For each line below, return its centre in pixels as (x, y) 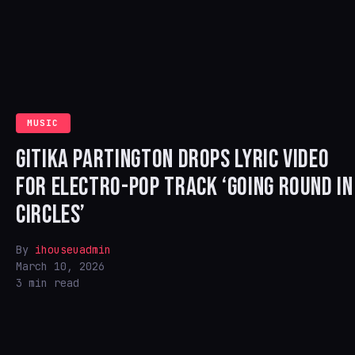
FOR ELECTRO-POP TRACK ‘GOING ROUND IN (185, 187)
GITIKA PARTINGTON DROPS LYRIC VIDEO (173, 160)
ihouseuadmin (73, 250)
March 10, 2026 (60, 266)
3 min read (48, 283)
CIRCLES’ (51, 215)
